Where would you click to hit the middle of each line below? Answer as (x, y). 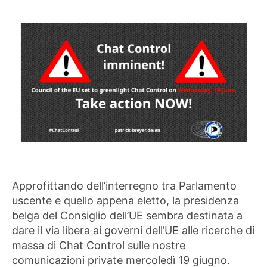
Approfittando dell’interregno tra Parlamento (124, 185)
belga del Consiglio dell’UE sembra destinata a (127, 215)
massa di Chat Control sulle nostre (99, 245)
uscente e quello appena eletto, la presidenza (125, 200)
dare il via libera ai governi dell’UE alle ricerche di (133, 230)
